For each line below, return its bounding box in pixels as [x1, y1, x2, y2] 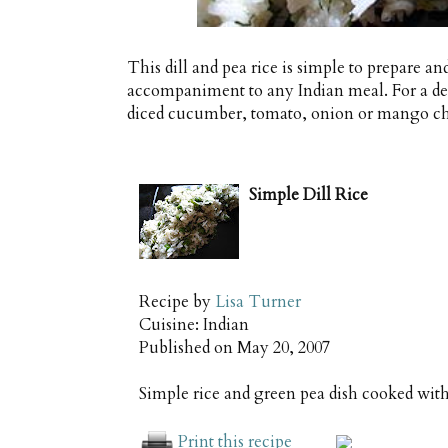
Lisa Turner [215, 290, 301, 313]
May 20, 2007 [237, 336, 330, 359]
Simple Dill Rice [249, 183, 368, 206]
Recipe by [139, 290, 215, 313]
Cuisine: [139, 313, 203, 336]
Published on [139, 336, 237, 359]
